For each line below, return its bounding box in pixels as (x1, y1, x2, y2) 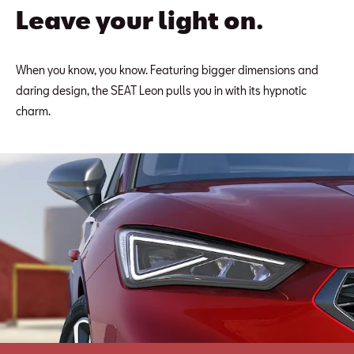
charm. (16, 104, 51, 118)
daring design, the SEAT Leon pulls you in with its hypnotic (16, 84, 307, 97)
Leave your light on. (16, 6, 263, 34)
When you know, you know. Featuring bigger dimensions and (16, 63, 318, 77)
